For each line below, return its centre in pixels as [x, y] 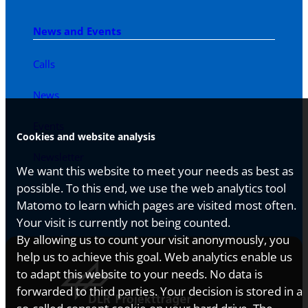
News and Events [77, 31]
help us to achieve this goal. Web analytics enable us [154, 257]
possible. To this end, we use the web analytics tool [151, 188]
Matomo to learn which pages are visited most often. [156, 205]
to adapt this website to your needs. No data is [140, 274]
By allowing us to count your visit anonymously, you [153, 240]
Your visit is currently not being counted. [123, 222]
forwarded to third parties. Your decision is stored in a [159, 291]
